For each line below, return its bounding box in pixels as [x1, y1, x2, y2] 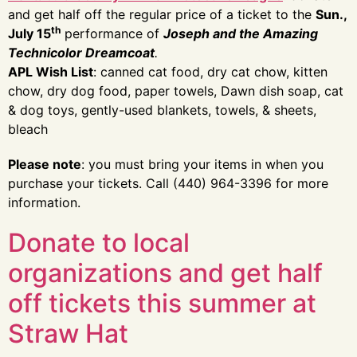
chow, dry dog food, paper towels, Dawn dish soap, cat [8, 83, 343, 99]
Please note [8, 156, 81, 172]
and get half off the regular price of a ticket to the [8, 6, 316, 22]
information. [8, 194, 80, 210]
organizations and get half [8, 257, 323, 288]
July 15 [8, 25, 51, 41]
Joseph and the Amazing [163, 25, 318, 41]
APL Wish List [8, 64, 93, 80]
